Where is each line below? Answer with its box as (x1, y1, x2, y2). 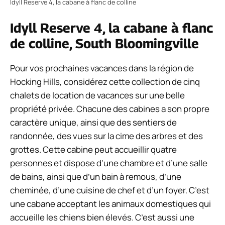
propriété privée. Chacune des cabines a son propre (10, 102, 209, 115)
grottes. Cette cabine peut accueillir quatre (10, 143, 177, 155)
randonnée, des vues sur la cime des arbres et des (10, 130, 203, 142)
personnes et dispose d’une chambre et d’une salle (10, 157, 207, 169)
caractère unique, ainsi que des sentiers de (10, 116, 177, 128)
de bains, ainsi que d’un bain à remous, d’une (10, 170, 181, 182)
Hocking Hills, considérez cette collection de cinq (10, 75, 200, 87)
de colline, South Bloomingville (10, 35, 199, 51)
